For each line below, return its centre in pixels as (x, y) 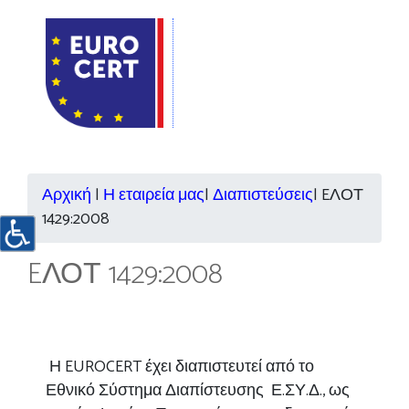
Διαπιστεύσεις (263, 196)
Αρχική (67, 196)
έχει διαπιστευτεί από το (230, 367)
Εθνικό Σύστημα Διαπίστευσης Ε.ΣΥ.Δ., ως (198, 391)
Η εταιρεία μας (154, 196)
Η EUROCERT (95, 367)
